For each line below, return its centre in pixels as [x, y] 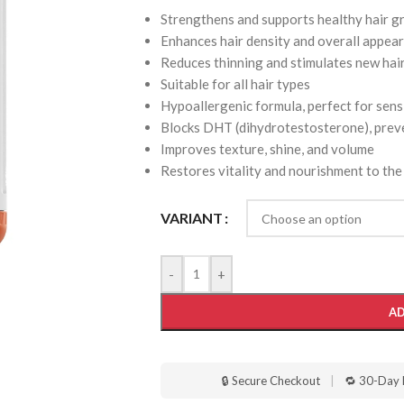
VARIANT [191, 218]
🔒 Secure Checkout [271, 381]
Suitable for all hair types [235, 84]
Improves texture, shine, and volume [267, 149]
